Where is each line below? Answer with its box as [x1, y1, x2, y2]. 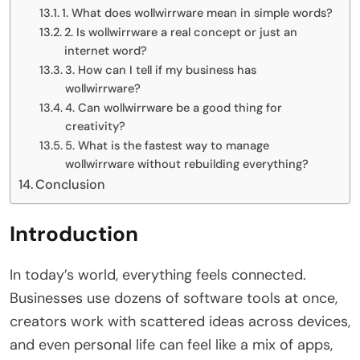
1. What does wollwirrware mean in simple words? [61, 4, 333, 21]
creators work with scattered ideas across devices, [10, 311, 350, 331]
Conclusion [35, 175, 106, 193]
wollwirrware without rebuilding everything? [64, 155, 309, 172]
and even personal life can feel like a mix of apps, [10, 334, 333, 354]
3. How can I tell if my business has [64, 61, 256, 78]
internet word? [63, 42, 147, 59]
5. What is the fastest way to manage [64, 137, 269, 153]
